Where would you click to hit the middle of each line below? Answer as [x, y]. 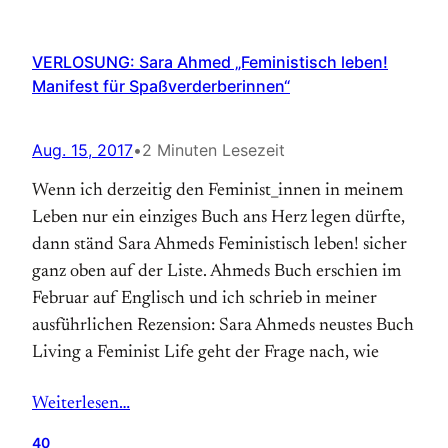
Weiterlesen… [81, 404]
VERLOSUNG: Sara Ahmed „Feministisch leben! [210, 62]
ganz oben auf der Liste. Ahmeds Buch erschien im [216, 272]
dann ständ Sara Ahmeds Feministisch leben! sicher [219, 245]
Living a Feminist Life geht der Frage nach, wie [205, 353]
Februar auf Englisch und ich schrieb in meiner [204, 299]
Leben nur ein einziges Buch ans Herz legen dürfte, [218, 218]
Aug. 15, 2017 [82, 150]
